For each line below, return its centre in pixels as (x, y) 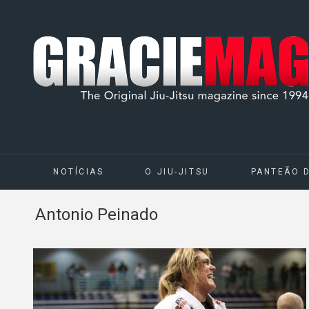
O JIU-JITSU (177, 172)
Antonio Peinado (97, 215)
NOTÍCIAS (79, 172)
